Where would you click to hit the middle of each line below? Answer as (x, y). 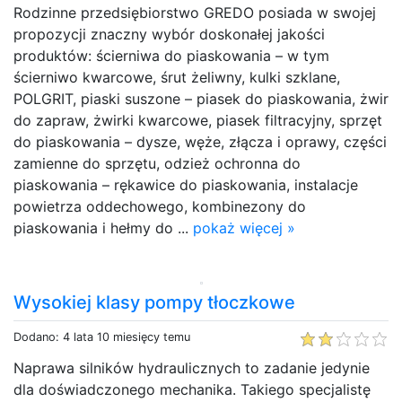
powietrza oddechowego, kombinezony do (160, 206)
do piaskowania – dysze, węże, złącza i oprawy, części (200, 141)
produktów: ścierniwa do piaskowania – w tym (171, 55)
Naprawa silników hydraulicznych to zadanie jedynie (192, 367)
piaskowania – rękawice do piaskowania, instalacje (186, 184)
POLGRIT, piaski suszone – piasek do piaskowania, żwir (201, 98)
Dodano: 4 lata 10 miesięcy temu (102, 336)
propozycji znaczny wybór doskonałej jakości (169, 34)
